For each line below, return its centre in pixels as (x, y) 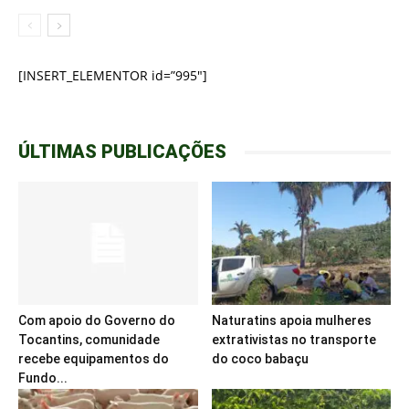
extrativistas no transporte (294, 340)
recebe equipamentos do (94, 359)
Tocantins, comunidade (89, 340)
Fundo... (43, 378)
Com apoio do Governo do (97, 321)
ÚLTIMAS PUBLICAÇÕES (122, 152)
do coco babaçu (260, 359)
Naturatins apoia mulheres (291, 321)
